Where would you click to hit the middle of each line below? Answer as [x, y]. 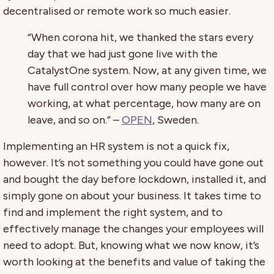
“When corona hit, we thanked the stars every [140, 38]
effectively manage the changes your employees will [133, 229]
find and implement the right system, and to [113, 213]
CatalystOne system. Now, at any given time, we [147, 71]
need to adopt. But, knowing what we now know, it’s [131, 246]
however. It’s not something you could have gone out [133, 163]
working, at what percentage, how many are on [144, 104]
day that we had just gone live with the [123, 54]
